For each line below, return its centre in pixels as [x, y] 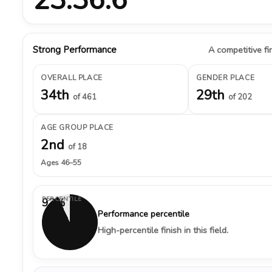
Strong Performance [75, 50]
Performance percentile [144, 214]
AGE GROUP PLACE [77, 127]
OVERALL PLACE [72, 78]
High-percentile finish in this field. [163, 230]
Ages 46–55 [61, 163]
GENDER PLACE [226, 78]
